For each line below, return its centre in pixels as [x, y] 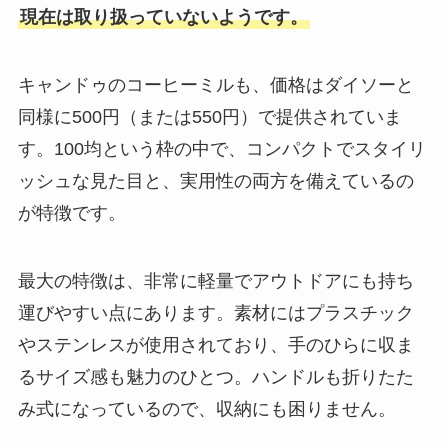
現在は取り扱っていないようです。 [163, 16]
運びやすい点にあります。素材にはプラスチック [215, 312]
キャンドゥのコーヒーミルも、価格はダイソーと [215, 84]
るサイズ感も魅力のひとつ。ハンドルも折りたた [215, 376]
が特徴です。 [71, 212]
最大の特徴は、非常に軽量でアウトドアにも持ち [215, 280]
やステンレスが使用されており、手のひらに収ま [215, 344]
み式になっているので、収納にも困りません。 [206, 408]
